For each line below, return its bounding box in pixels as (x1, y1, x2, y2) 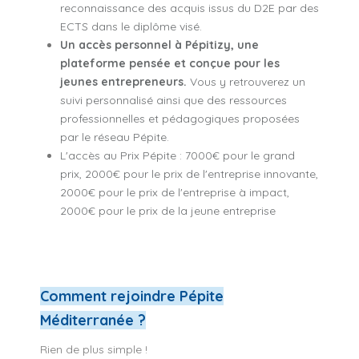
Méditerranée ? (40, 310, 146, 329)
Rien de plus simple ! (40, 341, 151, 357)
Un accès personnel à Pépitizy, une (60, 37, 259, 52)
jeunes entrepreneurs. (60, 74, 187, 89)
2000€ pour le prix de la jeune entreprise (60, 203, 276, 218)
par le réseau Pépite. (60, 129, 169, 144)
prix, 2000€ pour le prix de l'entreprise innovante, (60, 166, 318, 181)
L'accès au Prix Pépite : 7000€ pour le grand (60, 147, 295, 163)
